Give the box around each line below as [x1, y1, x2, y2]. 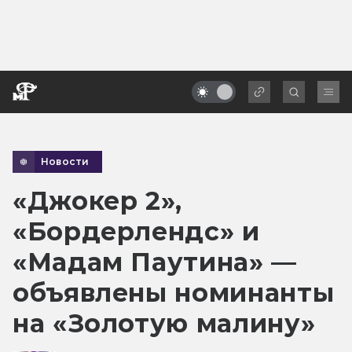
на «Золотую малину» [13, 307, 316, 339]
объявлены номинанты [13, 277, 335, 308]
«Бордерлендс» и [13, 215, 260, 247]
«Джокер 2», [13, 185, 183, 216]
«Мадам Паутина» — [13, 246, 297, 277]
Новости [41, 155, 90, 167]
